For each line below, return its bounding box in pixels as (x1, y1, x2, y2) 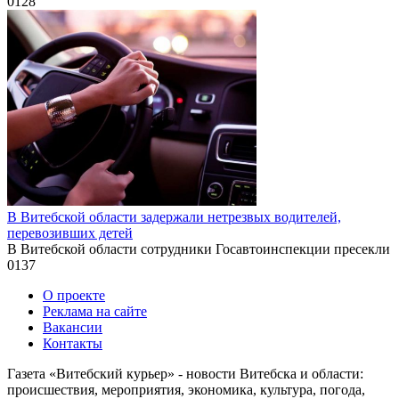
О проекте (43, 287, 105, 303)
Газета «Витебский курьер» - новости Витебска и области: (7, 365, 363, 381)
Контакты (43, 335, 102, 351)
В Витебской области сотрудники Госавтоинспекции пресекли (7, 240, 390, 256)
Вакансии (43, 319, 102, 335)
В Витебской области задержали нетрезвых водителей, (7, 208, 341, 224)
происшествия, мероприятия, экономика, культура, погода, (7, 381, 365, 397)
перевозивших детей (7, 224, 133, 240)
